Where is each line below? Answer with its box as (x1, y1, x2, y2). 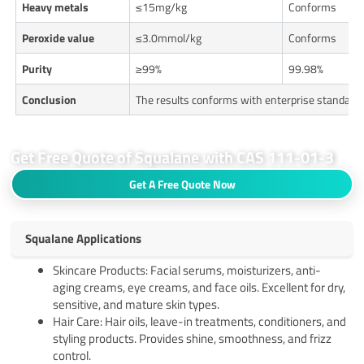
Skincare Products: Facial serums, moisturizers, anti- (53, 260, 322, 279)
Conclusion (22, 91, 77, 109)
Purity (22, 60, 53, 78)
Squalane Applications (25, 228, 142, 248)
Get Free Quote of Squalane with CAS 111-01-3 (11, 145, 335, 171)
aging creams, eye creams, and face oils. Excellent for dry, (53, 277, 346, 297)
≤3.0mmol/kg (136, 29, 202, 47)
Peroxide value (22, 29, 95, 47)
